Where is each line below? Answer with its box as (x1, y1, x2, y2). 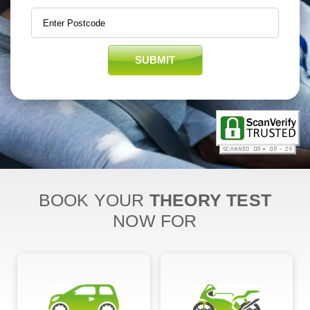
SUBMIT (135, 54, 175, 66)
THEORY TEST (149, 190, 272, 210)
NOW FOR (113, 211, 197, 231)
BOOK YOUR (38, 190, 149, 210)
